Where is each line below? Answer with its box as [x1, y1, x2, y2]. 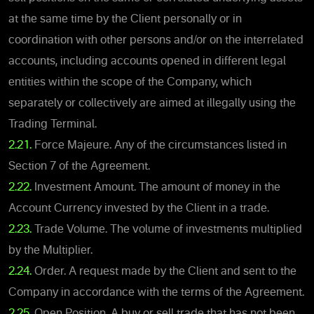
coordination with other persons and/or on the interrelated [8, 34, 303, 46]
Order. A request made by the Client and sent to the [32, 266, 296, 278]
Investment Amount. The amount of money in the [32, 182, 280, 193]
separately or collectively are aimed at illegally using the [8, 97, 296, 109]
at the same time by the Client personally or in [8, 13, 242, 25]
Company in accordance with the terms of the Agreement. [8, 287, 304, 299]
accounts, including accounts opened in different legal [8, 55, 286, 67]
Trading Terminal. [8, 118, 97, 130]
